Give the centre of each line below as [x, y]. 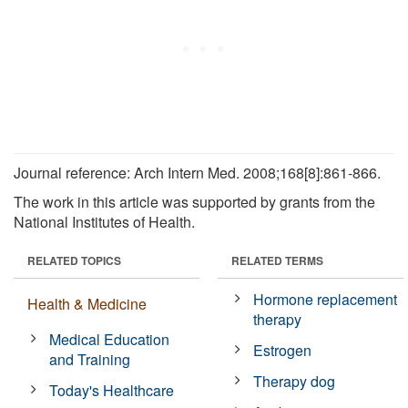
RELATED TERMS [277, 260]
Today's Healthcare [112, 390]
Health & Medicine [87, 303]
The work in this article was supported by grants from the [194, 201]
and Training [90, 359]
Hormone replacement [326, 299]
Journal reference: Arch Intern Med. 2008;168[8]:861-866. [199, 172]
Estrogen [283, 350]
